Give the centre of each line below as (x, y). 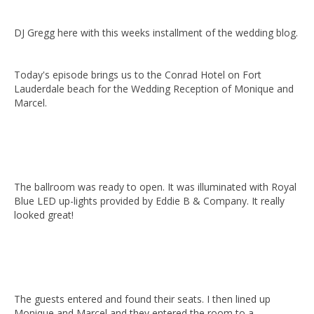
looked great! (44, 215)
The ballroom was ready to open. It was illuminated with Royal (155, 187)
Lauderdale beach (56, 89)
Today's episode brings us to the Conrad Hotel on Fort (138, 75)
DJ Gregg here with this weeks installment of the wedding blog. (156, 33)
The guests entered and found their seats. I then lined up (142, 299)
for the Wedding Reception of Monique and (196, 89)
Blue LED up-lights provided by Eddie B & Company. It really (149, 201)
